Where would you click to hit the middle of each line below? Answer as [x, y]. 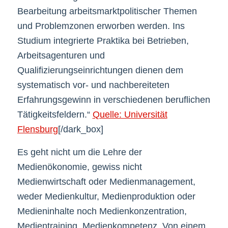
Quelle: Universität [130, 115]
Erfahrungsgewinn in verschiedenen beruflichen [113, 100]
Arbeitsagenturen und [61, 56]
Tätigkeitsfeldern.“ [55, 115]
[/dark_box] [80, 130]
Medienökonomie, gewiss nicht [79, 167]
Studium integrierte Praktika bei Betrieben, [103, 41]
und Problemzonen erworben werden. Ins [101, 26]
